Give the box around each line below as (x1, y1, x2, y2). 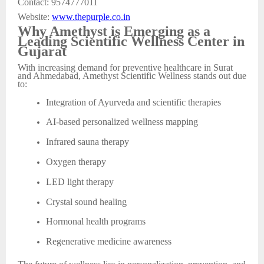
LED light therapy (46, 176, 114, 187)
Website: (18, 11, 52, 22)
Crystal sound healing (46, 196, 127, 207)
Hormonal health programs (46, 216, 146, 227)
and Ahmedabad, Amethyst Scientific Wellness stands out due (18, 71, 246, 81)
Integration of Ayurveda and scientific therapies (46, 97, 221, 107)
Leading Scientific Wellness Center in (18, 34, 245, 49)
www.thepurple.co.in (52, 11, 130, 22)
